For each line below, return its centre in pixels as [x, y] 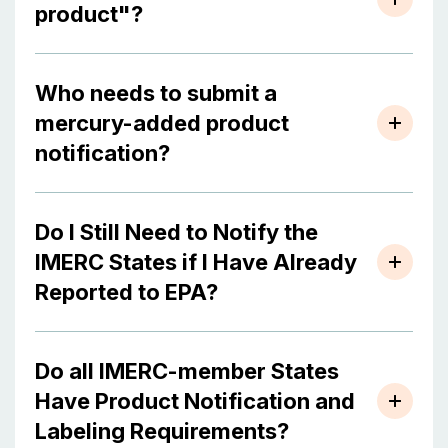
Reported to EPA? [126, 292]
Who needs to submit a [156, 93]
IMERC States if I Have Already [196, 262]
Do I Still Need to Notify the [176, 232]
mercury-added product [162, 123]
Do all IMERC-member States [187, 371]
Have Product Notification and [195, 401]
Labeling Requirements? [162, 431]
